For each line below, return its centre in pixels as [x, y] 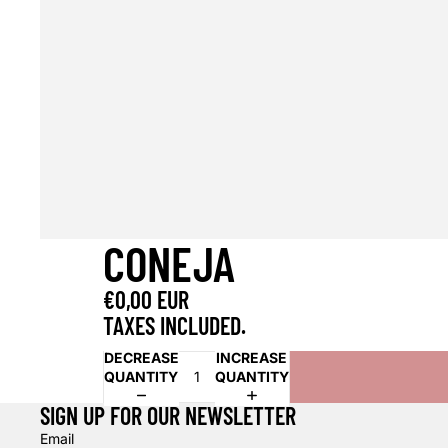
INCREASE [252, 357]
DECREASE [142, 357]
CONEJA [169, 262]
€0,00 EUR [146, 299]
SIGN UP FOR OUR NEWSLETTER [168, 415]
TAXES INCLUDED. [175, 325]
